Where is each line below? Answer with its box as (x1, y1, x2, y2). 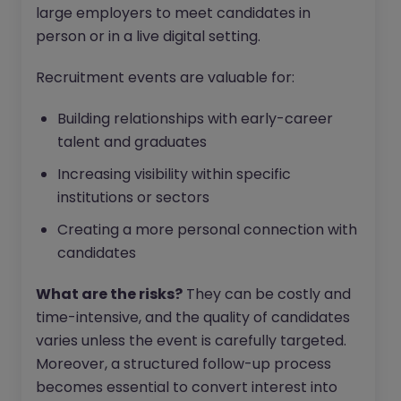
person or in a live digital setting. (36, 26, 260, 47)
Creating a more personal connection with (57, 219, 357, 241)
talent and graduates (57, 132, 207, 153)
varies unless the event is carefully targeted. (36, 330, 346, 352)
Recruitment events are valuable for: (36, 67, 294, 89)
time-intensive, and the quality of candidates (36, 307, 350, 328)
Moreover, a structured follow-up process (36, 354, 331, 375)
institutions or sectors (57, 187, 209, 209)
